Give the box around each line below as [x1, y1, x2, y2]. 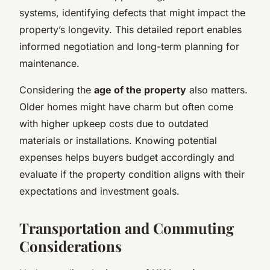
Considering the [19, 83, 94, 96]
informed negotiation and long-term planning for [19, 40, 239, 52]
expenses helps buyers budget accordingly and [19, 151, 234, 163]
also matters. [186, 83, 248, 96]
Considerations [19, 236, 122, 256]
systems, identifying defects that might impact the [19, 6, 245, 19]
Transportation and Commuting [19, 218, 234, 237]
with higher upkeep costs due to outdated [19, 117, 209, 130]
